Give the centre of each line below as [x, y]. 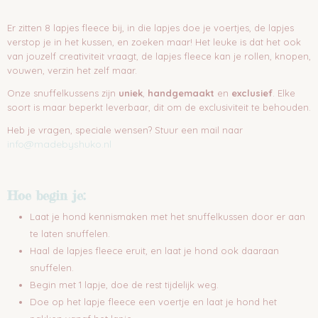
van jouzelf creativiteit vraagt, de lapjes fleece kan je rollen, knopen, [159, 56]
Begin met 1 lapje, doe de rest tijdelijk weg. [124, 285]
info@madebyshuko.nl [59, 144]
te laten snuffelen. [70, 234]
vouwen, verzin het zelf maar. [72, 70]
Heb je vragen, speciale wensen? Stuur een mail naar [125, 130]
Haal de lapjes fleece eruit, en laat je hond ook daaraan [154, 251]
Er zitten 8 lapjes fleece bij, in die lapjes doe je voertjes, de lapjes [150, 28]
